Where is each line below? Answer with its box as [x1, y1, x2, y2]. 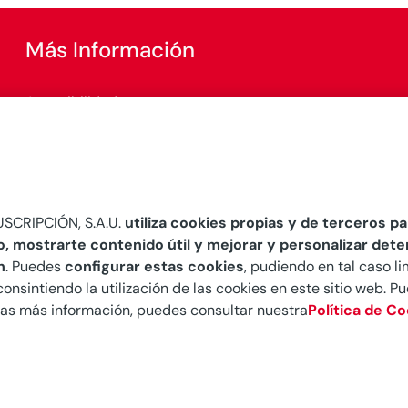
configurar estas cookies [65, 257, 244, 276]
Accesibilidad [25, 92, 118, 112]
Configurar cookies [25, 138, 151, 158]
